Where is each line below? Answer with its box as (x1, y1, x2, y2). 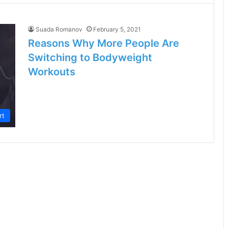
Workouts (28, 66, 75, 78)
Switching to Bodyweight (28, 51, 152, 64)
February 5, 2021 (93, 25, 141, 33)
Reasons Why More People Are (28, 37, 179, 49)
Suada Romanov (36, 25, 82, 33)
